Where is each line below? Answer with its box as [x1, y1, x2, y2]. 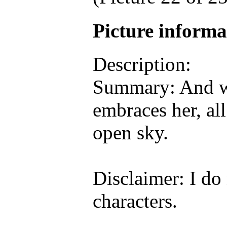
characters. [93, 190, 177, 212]
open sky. [93, 121, 168, 143]
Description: [93, 53, 191, 75]
